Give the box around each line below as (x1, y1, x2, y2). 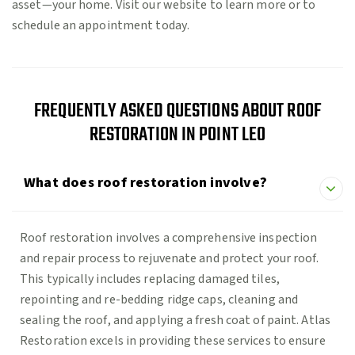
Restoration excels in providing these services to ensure (20, 332, 326, 350)
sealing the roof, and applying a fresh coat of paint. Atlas (20, 311, 330, 330)
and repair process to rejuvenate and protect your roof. (20, 250, 319, 268)
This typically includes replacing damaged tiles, (20, 270, 280, 288)
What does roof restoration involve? (24, 173, 267, 193)
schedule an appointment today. (12, 17, 190, 35)
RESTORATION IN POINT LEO (89, 120, 266, 151)
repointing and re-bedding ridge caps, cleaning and (20, 291, 299, 309)
